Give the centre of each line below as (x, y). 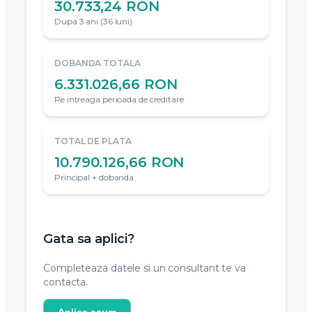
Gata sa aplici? (89, 239)
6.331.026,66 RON (116, 85)
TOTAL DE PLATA (93, 141)
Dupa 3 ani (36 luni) (93, 22)
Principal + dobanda (94, 178)
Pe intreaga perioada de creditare (119, 100)
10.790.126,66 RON (119, 163)
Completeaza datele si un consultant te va (145, 268)
